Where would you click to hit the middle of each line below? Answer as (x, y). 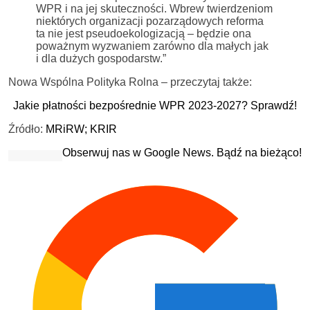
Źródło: (27, 129)
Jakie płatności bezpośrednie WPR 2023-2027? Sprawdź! (155, 105)
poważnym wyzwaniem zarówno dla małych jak (152, 46)
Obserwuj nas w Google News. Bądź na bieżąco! (182, 152)
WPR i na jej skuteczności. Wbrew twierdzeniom (154, 8)
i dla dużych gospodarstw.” (101, 58)
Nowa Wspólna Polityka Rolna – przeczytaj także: (130, 82)
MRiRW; (68, 129)
